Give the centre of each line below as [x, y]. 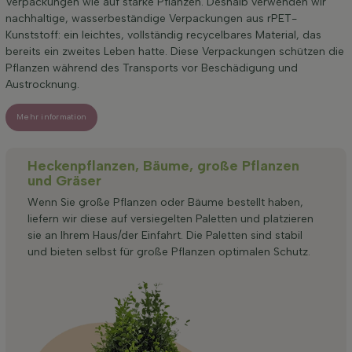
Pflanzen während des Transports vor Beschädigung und [152, 68]
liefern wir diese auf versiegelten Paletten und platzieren [170, 218]
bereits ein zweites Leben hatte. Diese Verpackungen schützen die [175, 51]
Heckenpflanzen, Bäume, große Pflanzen [163, 165]
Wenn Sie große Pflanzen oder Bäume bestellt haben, [165, 202]
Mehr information [52, 117]
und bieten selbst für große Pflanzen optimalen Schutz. [169, 251]
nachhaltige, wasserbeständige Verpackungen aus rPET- [151, 18]
